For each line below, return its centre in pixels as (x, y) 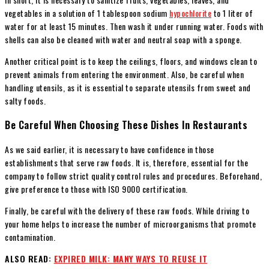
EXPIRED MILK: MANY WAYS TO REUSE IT (130, 258)
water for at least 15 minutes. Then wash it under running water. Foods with (134, 26)
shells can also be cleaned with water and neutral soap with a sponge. (123, 39)
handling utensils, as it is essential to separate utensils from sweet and (128, 87)
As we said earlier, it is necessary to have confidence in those (110, 149)
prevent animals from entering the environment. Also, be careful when (124, 74)
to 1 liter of (232, 13)
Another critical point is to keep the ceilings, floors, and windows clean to (131, 61)
